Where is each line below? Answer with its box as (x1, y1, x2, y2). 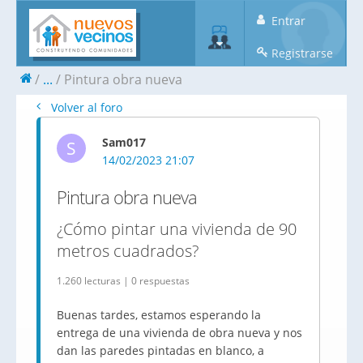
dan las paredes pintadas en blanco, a (57, 343, 264, 358)
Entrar (268, 13, 305, 28)
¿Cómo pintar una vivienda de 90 (57, 218, 297, 240)
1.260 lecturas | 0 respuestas (57, 275, 190, 287)
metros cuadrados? (57, 240, 199, 262)
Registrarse (268, 45, 333, 61)
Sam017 (102, 135, 146, 150)
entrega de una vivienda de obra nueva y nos (57, 325, 302, 340)
